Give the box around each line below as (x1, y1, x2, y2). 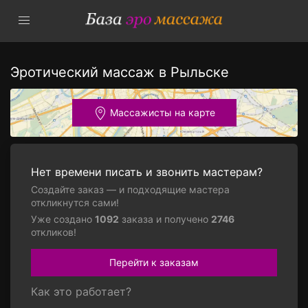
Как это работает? (31, 285, 131, 298)
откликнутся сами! (31, 197, 119, 208)
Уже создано (31, 213, 95, 225)
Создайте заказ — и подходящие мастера (31, 184, 230, 195)
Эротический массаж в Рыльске (10, 64, 229, 80)
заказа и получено (119, 213, 211, 225)
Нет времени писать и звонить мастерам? (31, 165, 263, 179)
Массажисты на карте (109, 107, 215, 118)
